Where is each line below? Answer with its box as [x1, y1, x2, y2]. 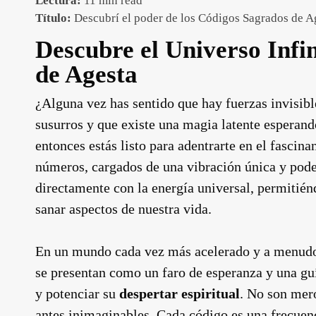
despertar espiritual [119, 286, 240, 301]
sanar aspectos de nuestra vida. [35, 201, 212, 217]
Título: [35, 11, 71, 25]
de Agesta [35, 61, 138, 88]
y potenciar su [35, 286, 119, 301]
